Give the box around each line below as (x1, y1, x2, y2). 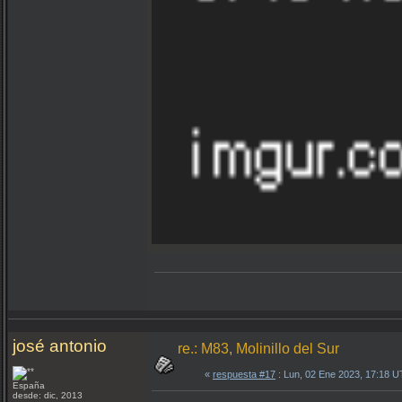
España (13, 380, 48, 390)
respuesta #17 (213, 369, 275, 380)
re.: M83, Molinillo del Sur (178, 341, 339, 356)
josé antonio (13, 336, 107, 355)
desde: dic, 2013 (13, 390, 83, 400)
